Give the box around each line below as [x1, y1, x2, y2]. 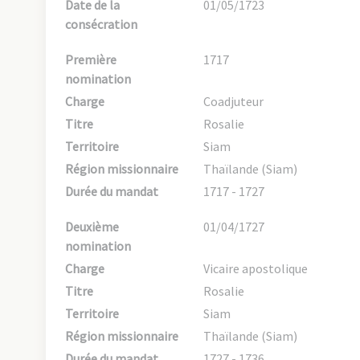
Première [65, 51, 117, 67]
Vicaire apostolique [202, 260, 308, 276]
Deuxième [65, 219, 119, 235]
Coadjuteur [202, 93, 264, 109]
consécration [65, 16, 137, 32]
